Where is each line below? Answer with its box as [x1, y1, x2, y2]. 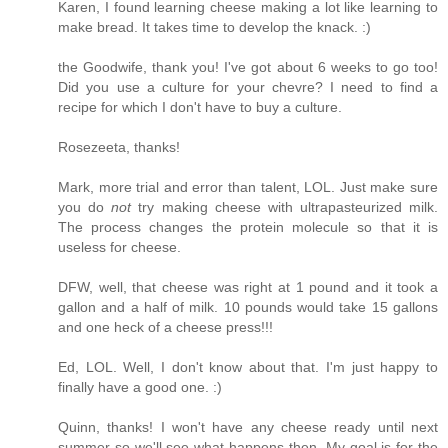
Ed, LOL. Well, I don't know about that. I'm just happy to [58, 359, 438, 376]
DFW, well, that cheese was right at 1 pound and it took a [58, 279, 438, 296]
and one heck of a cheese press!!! [58, 319, 273, 336]
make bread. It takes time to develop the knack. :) [58, 19, 371, 36]
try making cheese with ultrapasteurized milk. [131, 199, 438, 216]
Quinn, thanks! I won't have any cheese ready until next [58, 419, 438, 436]
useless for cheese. [58, 239, 181, 256]
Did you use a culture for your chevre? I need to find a [58, 79, 438, 96]
